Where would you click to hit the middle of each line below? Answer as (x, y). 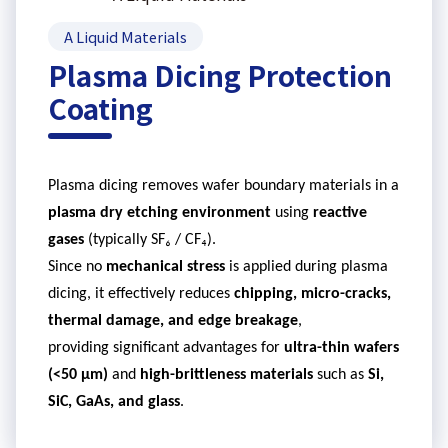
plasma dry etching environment (159, 212)
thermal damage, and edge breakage (173, 320)
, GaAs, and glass (124, 401)
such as (340, 374)
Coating (100, 107)
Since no (77, 266)
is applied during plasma (306, 266)
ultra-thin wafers (341, 347)
